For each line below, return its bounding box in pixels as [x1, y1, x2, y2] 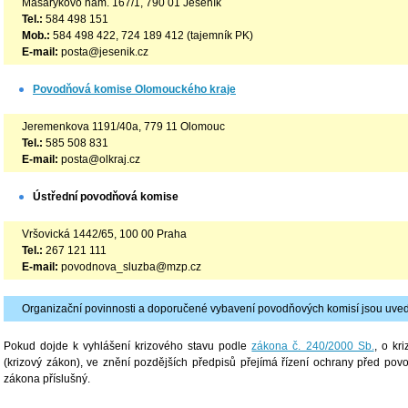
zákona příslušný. [4, 372, 90, 385]
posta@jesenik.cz [58, 45, 148, 58]
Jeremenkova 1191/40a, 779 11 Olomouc [22, 119, 225, 133]
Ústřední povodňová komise [33, 189, 178, 203]
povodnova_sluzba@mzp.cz [58, 260, 201, 273]
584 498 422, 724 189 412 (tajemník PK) [50, 28, 253, 42]
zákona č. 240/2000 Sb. [251, 339, 374, 352]
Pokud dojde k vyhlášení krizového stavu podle [4, 339, 252, 352]
